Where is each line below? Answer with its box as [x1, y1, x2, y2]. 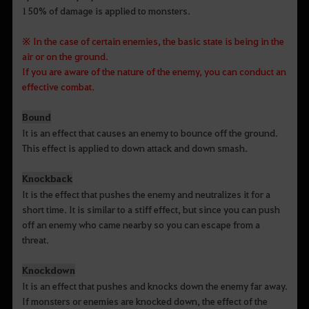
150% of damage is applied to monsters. [21, 3, 190, 17]
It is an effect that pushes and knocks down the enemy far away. [21, 279, 288, 292]
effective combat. [21, 79, 94, 92]
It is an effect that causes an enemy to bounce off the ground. [21, 126, 278, 139]
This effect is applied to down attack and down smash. [21, 141, 248, 154]
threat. [21, 232, 49, 246]
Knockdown [21, 263, 75, 277]
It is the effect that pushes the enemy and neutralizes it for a [21, 187, 270, 200]
